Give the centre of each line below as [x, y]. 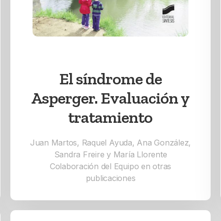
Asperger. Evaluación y [110, 98]
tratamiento [110, 117]
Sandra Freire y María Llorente [110, 155]
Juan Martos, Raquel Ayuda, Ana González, [110, 143]
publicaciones [110, 178]
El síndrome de [110, 79]
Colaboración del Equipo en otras [110, 166]
